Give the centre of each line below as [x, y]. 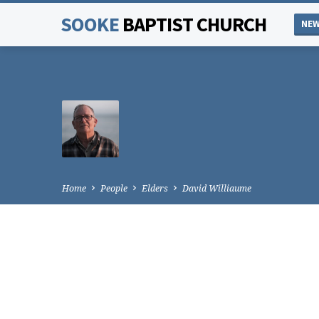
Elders [155, 188]
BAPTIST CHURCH [194, 24]
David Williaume [217, 188]
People [114, 188]
